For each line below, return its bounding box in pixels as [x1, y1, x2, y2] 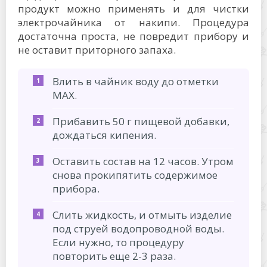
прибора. [52, 181, 100, 195]
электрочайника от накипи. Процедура [18, 15, 249, 29]
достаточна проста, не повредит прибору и [18, 29, 249, 43]
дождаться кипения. [52, 128, 156, 142]
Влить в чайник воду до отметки [52, 74, 219, 88]
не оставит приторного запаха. [18, 42, 176, 57]
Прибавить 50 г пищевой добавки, [52, 114, 229, 128]
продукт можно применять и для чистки [18, 1, 249, 15]
